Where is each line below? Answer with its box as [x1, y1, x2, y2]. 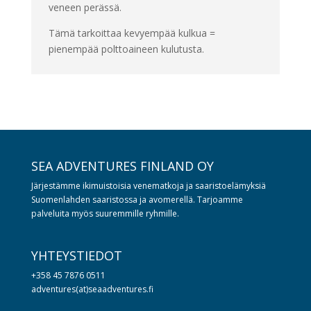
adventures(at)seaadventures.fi [31, 283, 153, 296]
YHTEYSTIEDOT [31, 247, 122, 264]
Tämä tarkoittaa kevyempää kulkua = [48, 26, 215, 40]
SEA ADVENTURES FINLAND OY [31, 158, 214, 175]
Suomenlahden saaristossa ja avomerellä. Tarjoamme [31, 194, 243, 206]
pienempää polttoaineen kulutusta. [48, 42, 204, 56]
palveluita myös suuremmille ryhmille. [31, 208, 179, 220]
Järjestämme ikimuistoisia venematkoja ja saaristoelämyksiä [31, 180, 266, 192]
